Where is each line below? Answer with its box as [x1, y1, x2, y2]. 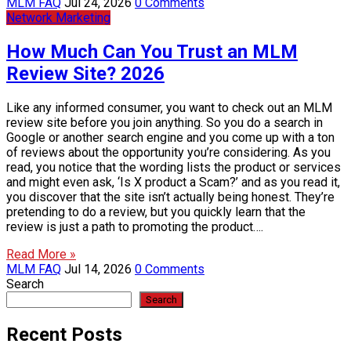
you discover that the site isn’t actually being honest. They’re [6, 189, 335, 204]
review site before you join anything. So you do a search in [6, 114, 323, 130]
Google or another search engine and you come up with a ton [6, 129, 335, 145]
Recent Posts [6, 323, 122, 346]
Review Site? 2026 [6, 62, 165, 85]
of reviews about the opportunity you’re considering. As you [6, 144, 331, 160]
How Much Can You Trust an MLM [6, 40, 298, 63]
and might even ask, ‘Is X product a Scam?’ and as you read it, [6, 174, 340, 190]
